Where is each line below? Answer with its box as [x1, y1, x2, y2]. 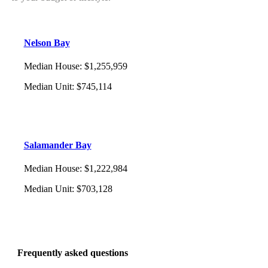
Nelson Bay [23, 38, 70, 48]
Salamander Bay [23, 139, 92, 150]
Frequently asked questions [17, 248, 128, 258]
